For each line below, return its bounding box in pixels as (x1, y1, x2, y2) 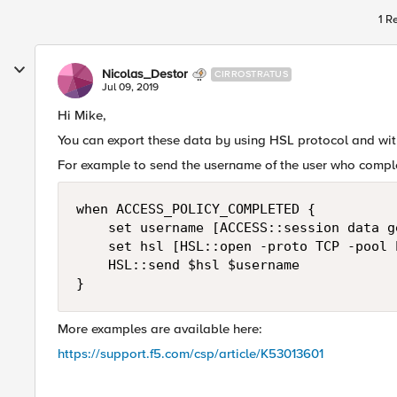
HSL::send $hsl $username (76, 257, 300, 273)
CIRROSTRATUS (214, 68, 288, 80)
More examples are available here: (58, 321, 262, 337)
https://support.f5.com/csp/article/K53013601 (58, 346, 323, 362)
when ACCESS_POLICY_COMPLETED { (76, 201, 315, 217)
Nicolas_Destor (102, 66, 188, 82)
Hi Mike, (58, 107, 106, 123)
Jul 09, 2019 (102, 81, 159, 94)
